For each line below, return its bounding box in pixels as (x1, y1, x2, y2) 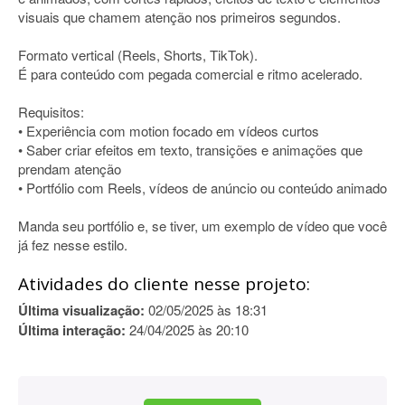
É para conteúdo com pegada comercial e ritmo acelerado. (18, 64, 363, 83)
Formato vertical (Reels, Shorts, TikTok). (18, 45, 258, 64)
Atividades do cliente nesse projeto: (18, 272, 310, 296)
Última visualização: (18, 300, 145, 320)
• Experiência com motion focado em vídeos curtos (18, 121, 319, 140)
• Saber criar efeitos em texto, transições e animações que (18, 140, 363, 159)
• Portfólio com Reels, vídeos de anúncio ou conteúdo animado (18, 178, 387, 197)
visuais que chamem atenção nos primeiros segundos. (18, 7, 341, 26)
